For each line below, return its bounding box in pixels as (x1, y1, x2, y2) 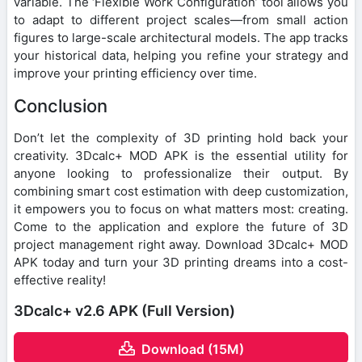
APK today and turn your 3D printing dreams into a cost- (14, 254, 348, 270)
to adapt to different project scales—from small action (14, 11, 348, 27)
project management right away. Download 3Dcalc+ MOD (14, 236, 348, 252)
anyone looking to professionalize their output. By (14, 165, 348, 181)
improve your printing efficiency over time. (14, 65, 257, 81)
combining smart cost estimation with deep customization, (14, 183, 348, 199)
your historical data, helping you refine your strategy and (14, 47, 348, 63)
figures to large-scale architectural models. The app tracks (14, 29, 348, 45)
